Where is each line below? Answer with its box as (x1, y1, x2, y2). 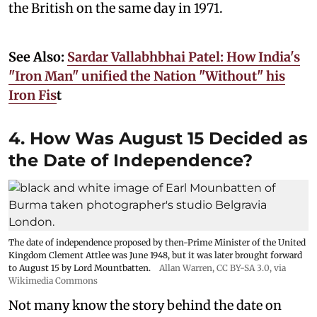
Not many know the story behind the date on (8, 296, 282, 313)
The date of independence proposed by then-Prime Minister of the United (8, 236, 306, 248)
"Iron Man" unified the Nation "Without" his (8, 67, 285, 84)
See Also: (8, 48, 67, 65)
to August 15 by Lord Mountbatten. (8, 262, 151, 273)
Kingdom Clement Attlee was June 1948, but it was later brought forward (8, 249, 302, 260)
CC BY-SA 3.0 (217, 262, 270, 273)
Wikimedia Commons (8, 275, 98, 286)
